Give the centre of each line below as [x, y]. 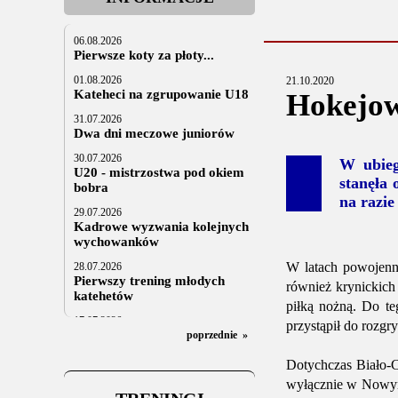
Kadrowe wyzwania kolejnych [161, 227]
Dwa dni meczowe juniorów [154, 133]
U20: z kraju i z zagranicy [150, 335]
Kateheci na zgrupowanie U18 [161, 94]
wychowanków [116, 242]
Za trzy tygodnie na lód [142, 374]
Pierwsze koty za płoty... [144, 55]
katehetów [103, 296]
